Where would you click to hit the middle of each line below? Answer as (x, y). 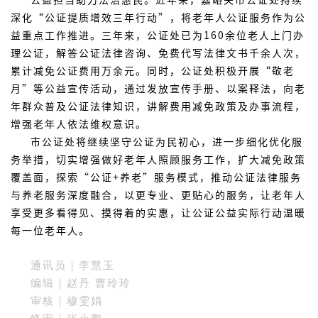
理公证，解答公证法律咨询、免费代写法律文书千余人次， (158, 53)
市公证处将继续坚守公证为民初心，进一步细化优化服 (167, 141)
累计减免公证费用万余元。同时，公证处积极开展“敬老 (153, 70)
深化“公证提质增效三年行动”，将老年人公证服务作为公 (158, 17)
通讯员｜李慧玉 (73, 265)
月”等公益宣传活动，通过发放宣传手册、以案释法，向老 (158, 88)
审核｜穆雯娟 (67, 301)
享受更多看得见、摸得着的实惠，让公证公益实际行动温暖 (158, 212)
